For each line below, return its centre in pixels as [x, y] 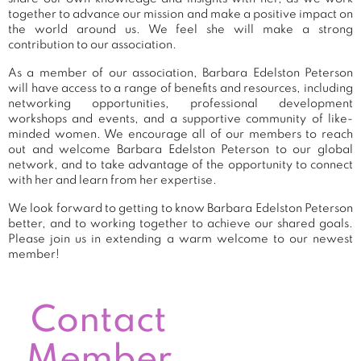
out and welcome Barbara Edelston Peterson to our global [180, 149]
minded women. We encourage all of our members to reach [180, 134]
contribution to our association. [92, 45]
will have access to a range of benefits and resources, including [180, 88]
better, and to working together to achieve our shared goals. [180, 224]
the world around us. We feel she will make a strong [180, 29]
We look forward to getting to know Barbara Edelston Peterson [180, 208]
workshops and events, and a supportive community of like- [180, 119]
